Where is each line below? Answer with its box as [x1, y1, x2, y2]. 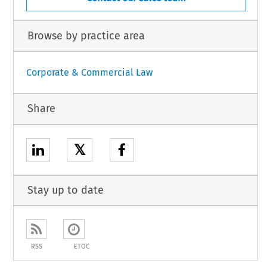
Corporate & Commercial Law [26, 66, 153, 78]
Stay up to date [27, 183, 104, 197]
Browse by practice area [27, 29, 145, 42]
